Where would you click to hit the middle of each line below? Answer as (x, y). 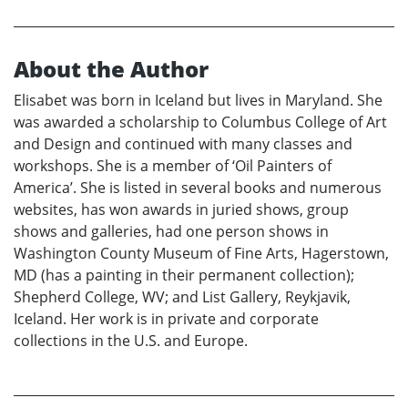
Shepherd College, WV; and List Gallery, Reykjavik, (182, 297)
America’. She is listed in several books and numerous (198, 188)
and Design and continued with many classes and (183, 144)
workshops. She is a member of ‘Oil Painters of (173, 166)
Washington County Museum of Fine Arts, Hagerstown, (201, 254)
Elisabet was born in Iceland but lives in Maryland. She (198, 101)
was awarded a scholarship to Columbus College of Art (200, 122)
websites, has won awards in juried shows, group (181, 210)
